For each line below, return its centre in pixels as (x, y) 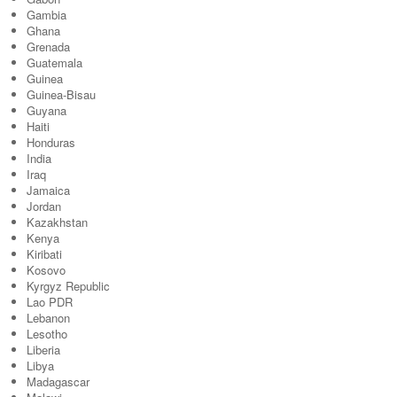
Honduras (51, 142)
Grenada (48, 47)
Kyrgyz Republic (68, 286)
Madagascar (58, 381)
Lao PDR (50, 302)
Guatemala (54, 62)
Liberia (43, 350)
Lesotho (47, 334)
